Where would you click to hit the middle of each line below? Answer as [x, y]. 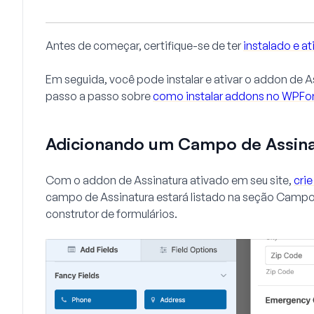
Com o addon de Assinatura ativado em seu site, [170, 180]
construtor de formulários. [111, 214]
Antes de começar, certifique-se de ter [144, 46]
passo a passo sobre [99, 96]
